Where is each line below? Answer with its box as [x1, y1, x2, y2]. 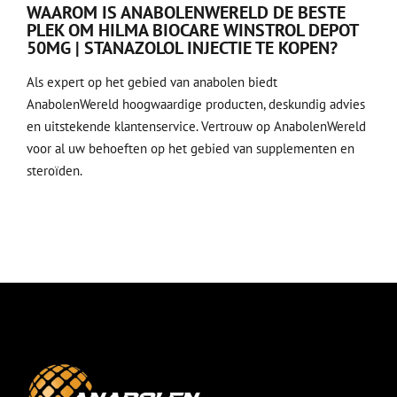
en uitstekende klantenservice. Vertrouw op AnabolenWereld [27, 117, 366, 135]
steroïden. [27, 161, 82, 179]
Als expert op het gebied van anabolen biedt [27, 73, 277, 90]
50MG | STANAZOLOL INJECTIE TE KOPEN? [27, 35, 338, 59]
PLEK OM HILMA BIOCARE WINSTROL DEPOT [27, 18, 358, 42]
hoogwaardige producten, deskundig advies [119, 95, 365, 113]
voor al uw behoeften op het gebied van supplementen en [27, 139, 354, 157]
